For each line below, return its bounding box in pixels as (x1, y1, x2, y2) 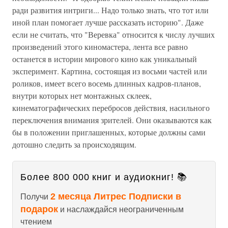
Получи (20, 192, 50, 201)
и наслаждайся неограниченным (58, 205, 184, 214)
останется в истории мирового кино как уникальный (12, 53, 197, 64)
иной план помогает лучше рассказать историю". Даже (12, 17, 204, 27)
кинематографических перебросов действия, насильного (12, 102, 210, 113)
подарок (20, 204, 58, 214)
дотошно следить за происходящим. (12, 139, 136, 150)
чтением (20, 217, 52, 226)
